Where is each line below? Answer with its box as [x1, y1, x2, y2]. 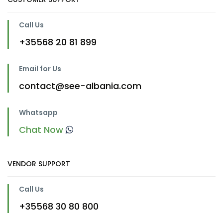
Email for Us [19, 63, 61, 74]
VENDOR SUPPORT [7, 158, 70, 169]
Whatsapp [19, 107, 58, 117]
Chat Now [19, 123, 66, 136]
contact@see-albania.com [19, 79, 141, 92]
